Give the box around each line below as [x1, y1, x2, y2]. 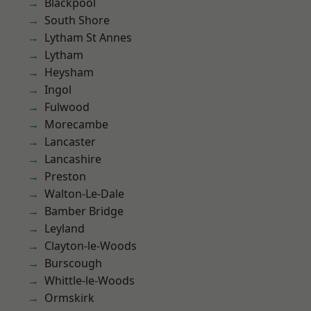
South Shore [44, 12, 110, 28]
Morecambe [44, 117, 108, 132]
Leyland [44, 221, 85, 236]
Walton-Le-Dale [44, 186, 124, 201]
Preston [44, 169, 86, 184]
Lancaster [44, 134, 96, 149]
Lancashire [44, 151, 101, 167]
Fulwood [44, 99, 90, 115]
